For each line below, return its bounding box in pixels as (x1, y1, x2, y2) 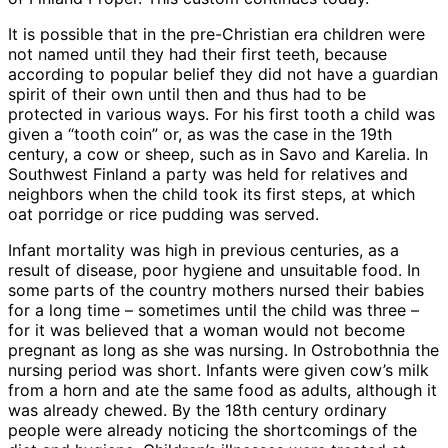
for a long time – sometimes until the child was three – (8, 299, 419, 320)
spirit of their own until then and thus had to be (8, 83, 366, 104)
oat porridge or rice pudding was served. (8, 203, 319, 224)
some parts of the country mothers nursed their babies (8, 279, 424, 300)
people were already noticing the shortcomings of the (8, 419, 417, 440)
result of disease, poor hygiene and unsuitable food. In (8, 259, 420, 280)
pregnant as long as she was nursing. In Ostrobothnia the (8, 339, 439, 360)
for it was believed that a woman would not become (8, 319, 405, 340)
